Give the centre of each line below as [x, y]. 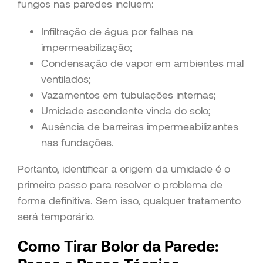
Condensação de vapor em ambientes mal [142, 63]
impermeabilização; [87, 47]
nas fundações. [77, 142]
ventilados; [66, 78]
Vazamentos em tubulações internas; [129, 94]
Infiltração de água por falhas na [117, 31]
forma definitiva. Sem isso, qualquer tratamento [129, 200]
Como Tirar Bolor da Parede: [118, 246]
